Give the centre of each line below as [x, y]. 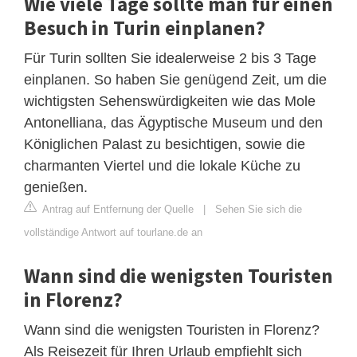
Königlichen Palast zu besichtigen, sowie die [165, 144]
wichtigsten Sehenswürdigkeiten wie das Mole [170, 101]
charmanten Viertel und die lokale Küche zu [162, 165]
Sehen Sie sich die [259, 209]
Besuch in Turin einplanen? [145, 27]
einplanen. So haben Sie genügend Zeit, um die [175, 79]
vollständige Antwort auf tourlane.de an [113, 232]
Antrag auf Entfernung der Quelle [117, 209]
